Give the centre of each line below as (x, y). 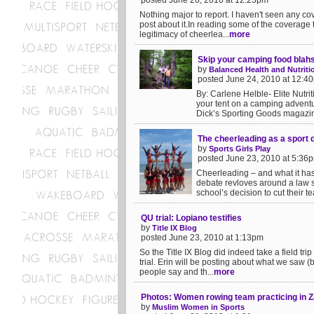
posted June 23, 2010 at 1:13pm (202, 238)
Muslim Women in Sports (198, 307)
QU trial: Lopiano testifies (191, 218)
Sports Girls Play (240, 149)
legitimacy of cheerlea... (184, 34)
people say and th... (177, 272)
